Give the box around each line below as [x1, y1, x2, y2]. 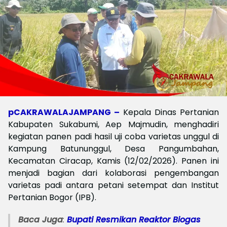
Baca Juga [18, 214, 63, 225]
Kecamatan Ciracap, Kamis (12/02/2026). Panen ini [8, 155, 219, 167]
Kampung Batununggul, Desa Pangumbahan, [8, 143, 219, 155]
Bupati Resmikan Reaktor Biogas [67, 214, 201, 225]
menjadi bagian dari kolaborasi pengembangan [8, 167, 219, 179]
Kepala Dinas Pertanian [123, 106, 219, 118]
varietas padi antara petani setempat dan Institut [8, 179, 219, 191]
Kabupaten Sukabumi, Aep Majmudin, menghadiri [8, 119, 219, 130]
